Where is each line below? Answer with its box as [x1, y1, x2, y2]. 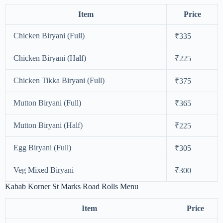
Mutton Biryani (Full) [13, 98, 81, 107]
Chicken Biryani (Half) [13, 53, 86, 62]
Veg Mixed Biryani [13, 165, 74, 174]
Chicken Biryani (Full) [13, 31, 85, 40]
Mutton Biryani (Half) [13, 120, 83, 129]
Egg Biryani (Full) [13, 143, 71, 152]
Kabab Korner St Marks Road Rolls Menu [5, 182, 138, 191]
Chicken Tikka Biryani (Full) [13, 76, 105, 85]
